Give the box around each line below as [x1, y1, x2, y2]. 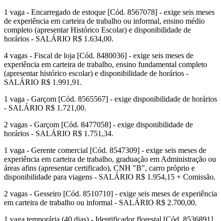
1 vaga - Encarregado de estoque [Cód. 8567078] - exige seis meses [4, 8, 215, 17]
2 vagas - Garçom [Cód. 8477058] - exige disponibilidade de [4, 120, 193, 129]
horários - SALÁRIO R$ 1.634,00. [4, 35, 113, 43]
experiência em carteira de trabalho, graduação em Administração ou [4, 155, 216, 164]
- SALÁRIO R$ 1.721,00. [4, 104, 86, 112]
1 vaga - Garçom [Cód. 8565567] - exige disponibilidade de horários [4, 95, 217, 104]
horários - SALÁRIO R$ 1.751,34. [4, 129, 113, 138]
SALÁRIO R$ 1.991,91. [4, 78, 82, 87]
